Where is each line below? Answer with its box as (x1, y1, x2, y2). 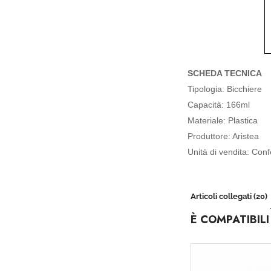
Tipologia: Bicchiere (188, 84, 262, 94)
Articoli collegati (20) (191, 192, 267, 201)
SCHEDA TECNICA (188, 68, 262, 78)
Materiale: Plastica (188, 116, 258, 125)
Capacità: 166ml (188, 100, 250, 109)
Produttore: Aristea (188, 131, 259, 141)
